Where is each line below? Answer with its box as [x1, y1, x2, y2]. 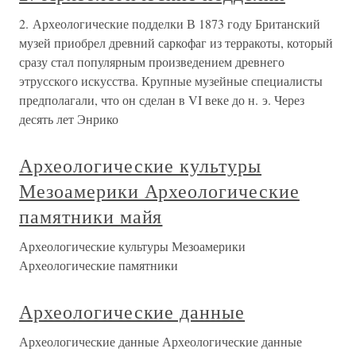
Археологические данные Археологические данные [19, 333, 302, 350]
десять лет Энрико [19, 110, 118, 128]
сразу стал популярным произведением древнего [19, 53, 284, 71]
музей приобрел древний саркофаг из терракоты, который [19, 34, 333, 52]
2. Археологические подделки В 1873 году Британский [19, 15, 320, 33]
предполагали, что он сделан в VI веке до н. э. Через [19, 91, 304, 109]
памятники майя [19, 203, 163, 230]
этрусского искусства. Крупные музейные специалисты [19, 72, 323, 90]
